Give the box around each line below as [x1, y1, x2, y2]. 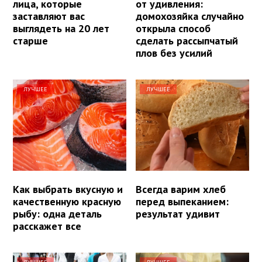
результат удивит [136, 206, 220, 220]
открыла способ [136, 22, 211, 36]
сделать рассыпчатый [136, 34, 239, 48]
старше [13, 34, 48, 48]
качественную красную [13, 194, 121, 208]
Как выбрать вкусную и [13, 182, 123, 196]
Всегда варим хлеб [136, 182, 226, 196]
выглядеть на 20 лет [13, 22, 109, 36]
